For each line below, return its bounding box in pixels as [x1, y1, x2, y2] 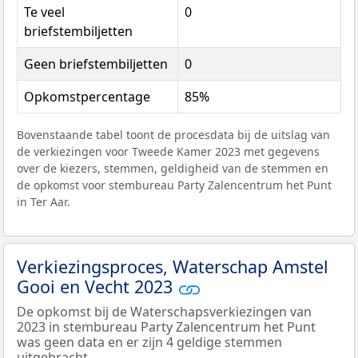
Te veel [24, 3, 65, 22]
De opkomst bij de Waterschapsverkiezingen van [17, 302, 312, 320]
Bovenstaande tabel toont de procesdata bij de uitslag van [17, 127, 330, 143]
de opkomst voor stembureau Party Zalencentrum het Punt [17, 177, 332, 193]
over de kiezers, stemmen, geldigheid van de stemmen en [17, 161, 328, 177]
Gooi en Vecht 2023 [17, 275, 177, 299]
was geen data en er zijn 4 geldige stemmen [17, 332, 282, 351]
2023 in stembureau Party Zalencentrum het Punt [17, 317, 316, 336]
